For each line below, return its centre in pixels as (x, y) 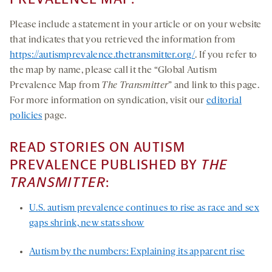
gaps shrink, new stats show (87, 223)
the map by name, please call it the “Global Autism (114, 70)
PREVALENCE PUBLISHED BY (106, 165)
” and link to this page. (214, 86)
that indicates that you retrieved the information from (123, 40)
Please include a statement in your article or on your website (136, 25)
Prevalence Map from (56, 86)
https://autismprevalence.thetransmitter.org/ (103, 55)
